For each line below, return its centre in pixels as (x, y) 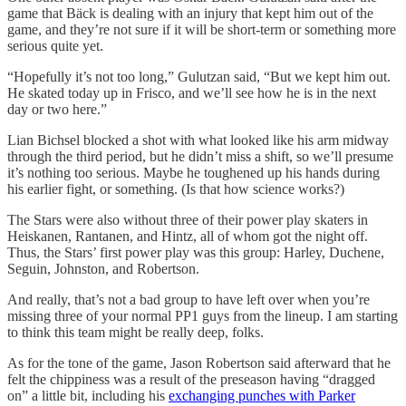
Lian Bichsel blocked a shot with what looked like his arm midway (198, 140)
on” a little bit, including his (88, 395)
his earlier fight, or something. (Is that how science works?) (176, 188)
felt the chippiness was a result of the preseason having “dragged (191, 379)
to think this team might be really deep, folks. (135, 332)
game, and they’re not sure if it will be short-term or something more (202, 29)
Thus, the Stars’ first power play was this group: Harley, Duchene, (196, 252)
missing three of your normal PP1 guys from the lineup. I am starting (203, 315)
